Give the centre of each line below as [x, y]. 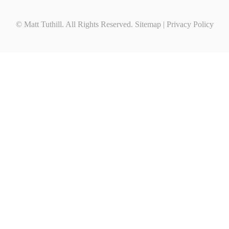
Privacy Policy [190, 24]
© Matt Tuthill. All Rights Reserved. [75, 24]
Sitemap [148, 24]
